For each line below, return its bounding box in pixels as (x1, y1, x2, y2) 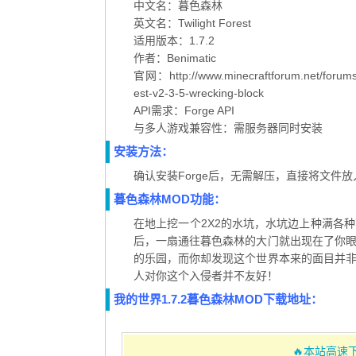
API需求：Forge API (133, 104, 234, 118)
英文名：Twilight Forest (133, 17, 251, 30)
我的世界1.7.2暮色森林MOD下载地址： (114, 292, 323, 307)
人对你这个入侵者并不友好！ (133, 269, 278, 283)
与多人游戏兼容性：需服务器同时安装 (133, 122, 323, 135)
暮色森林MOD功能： (114, 192, 226, 207)
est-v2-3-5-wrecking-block (133, 87, 264, 100)
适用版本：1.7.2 (133, 34, 215, 48)
